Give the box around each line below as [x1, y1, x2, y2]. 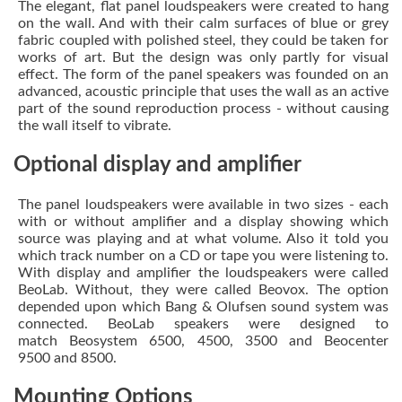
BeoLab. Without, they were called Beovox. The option [18, 283, 389, 298]
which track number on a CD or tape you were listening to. [18, 249, 389, 264]
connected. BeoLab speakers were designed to [18, 317, 389, 332]
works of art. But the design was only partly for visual [18, 50, 389, 66]
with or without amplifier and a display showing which [18, 214, 389, 230]
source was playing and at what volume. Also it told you [18, 232, 389, 247]
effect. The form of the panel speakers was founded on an [18, 67, 389, 83]
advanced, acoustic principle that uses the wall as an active [18, 84, 389, 100]
